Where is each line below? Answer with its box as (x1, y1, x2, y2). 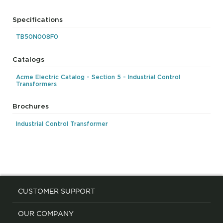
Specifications (12, 15, 63, 23)
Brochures (12, 102, 49, 111)
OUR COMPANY (17, 210, 74, 218)
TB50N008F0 (16, 33, 59, 41)
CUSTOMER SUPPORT (17, 187, 95, 195)
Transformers (16, 80, 57, 88)
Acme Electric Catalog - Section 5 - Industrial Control (16, 73, 181, 81)
